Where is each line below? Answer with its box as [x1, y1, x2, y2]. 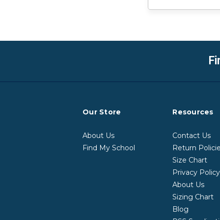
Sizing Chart [172, 192, 214, 201]
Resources [172, 107, 214, 116]
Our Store [82, 107, 121, 116]
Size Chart [172, 155, 208, 165]
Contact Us [172, 131, 211, 140]
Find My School [82, 143, 135, 152]
